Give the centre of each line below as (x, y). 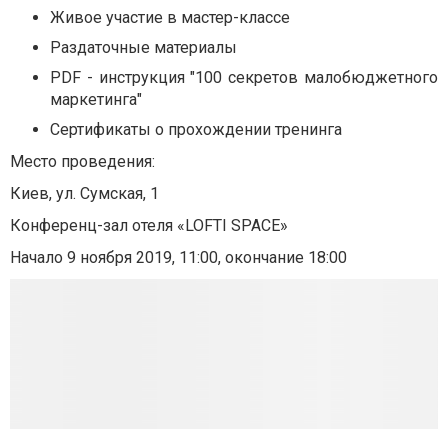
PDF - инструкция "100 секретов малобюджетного (244, 77)
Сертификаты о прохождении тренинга (196, 129)
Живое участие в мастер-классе (170, 17)
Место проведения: (82, 161)
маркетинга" (96, 99)
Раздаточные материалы (143, 47)
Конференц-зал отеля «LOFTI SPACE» (149, 225)
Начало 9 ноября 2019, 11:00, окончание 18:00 (178, 257)
